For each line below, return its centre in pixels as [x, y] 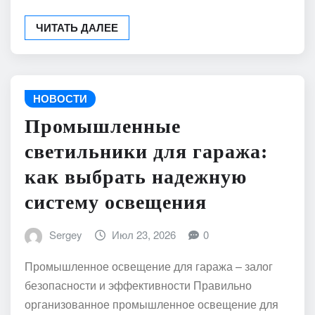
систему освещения [116, 202]
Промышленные [103, 127]
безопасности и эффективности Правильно [138, 285]
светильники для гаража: [146, 152]
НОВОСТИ [60, 98]
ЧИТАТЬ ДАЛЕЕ [77, 27]
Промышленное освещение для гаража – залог [149, 266]
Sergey [65, 235]
